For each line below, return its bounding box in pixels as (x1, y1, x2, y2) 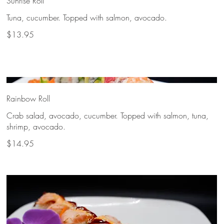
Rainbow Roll (6, 93, 50, 104)
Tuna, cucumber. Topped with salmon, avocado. (6, 11, 167, 23)
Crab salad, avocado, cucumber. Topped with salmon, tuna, (6, 110, 209, 121)
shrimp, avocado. (6, 121, 66, 132)
